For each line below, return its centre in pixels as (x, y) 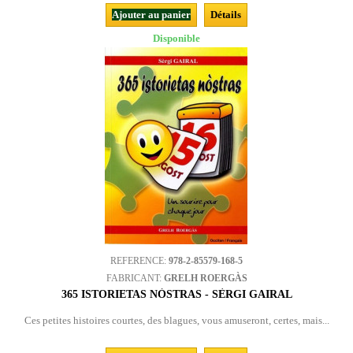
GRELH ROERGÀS (205, 278)
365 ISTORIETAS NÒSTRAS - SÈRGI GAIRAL (176, 294)
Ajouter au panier (151, 15)
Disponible (176, 38)
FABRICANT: (135, 278)
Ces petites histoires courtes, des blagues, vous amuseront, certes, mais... (176, 320)
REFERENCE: (139, 261)
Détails (226, 15)
